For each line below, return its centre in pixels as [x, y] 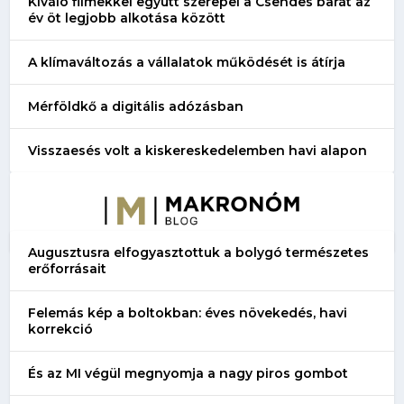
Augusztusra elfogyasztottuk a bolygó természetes [199, 252]
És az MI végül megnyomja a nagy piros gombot [188, 373]
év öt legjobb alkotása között [127, 18]
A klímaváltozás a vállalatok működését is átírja [187, 62]
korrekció [61, 329]
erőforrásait [68, 268]
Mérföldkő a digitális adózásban [136, 106]
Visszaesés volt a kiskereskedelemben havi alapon [198, 150]
